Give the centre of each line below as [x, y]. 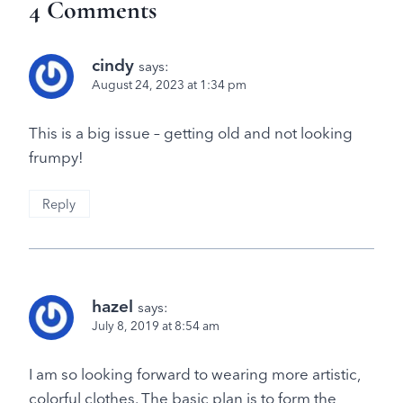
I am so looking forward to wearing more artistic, [194, 373]
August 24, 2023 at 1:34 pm [169, 84]
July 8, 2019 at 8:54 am [156, 325]
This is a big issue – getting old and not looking [191, 132]
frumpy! [56, 157]
